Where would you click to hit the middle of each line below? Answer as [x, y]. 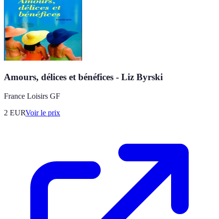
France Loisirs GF [32, 96]
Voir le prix [43, 112]
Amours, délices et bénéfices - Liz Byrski [83, 77]
